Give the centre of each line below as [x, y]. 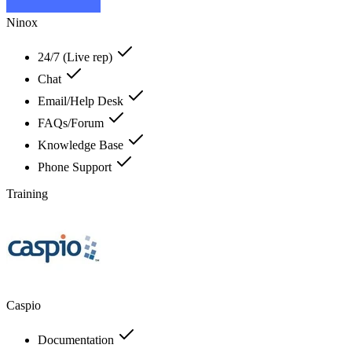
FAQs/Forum [72, 123]
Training [27, 193]
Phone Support [76, 167]
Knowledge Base [82, 145]
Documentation [77, 339]
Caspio [24, 305]
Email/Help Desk [82, 101]
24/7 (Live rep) [77, 57]
